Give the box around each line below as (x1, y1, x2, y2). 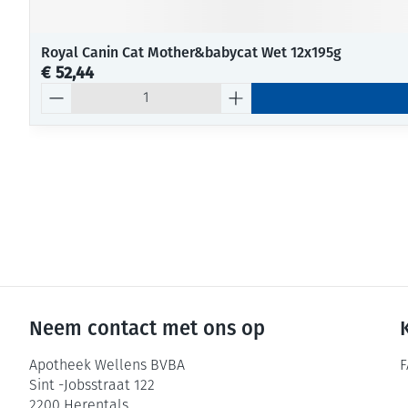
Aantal (40, 82, 83, 99)
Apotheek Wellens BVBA (29, 359, 185, 373)
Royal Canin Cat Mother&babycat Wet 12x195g (41, 44, 342, 61)
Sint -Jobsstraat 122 (29, 379, 155, 393)
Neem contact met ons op (29, 316, 265, 341)
